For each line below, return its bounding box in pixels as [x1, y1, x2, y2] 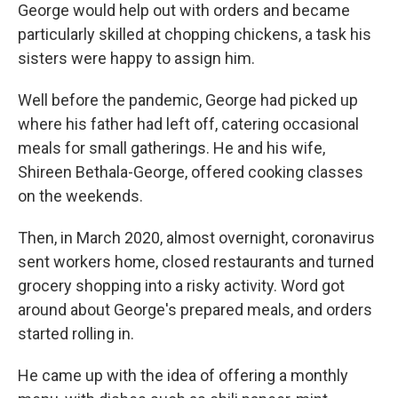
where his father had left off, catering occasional [18, 115, 359, 133]
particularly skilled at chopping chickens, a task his [18, 25, 371, 44]
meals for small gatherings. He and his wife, [18, 139, 325, 157]
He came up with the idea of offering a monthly [18, 366, 348, 385]
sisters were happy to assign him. [18, 49, 255, 68]
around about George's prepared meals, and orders [18, 300, 372, 319]
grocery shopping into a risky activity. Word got [18, 276, 345, 295]
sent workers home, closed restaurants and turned [18, 252, 374, 271]
